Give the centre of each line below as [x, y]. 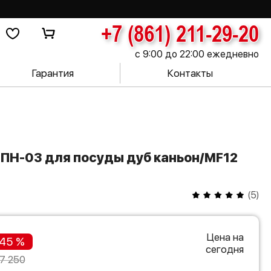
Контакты [190, 73]
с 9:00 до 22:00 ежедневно [197, 54]
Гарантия [52, 73]
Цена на [225, 237]
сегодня [225, 249]
